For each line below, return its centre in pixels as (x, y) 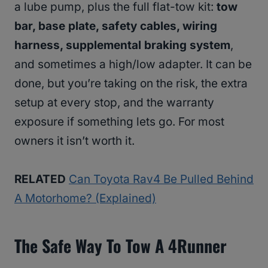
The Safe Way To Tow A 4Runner (121, 246)
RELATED (40, 179)
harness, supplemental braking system (122, 45)
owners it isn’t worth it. (74, 141)
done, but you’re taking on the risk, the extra (131, 84)
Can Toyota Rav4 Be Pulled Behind (161, 179)
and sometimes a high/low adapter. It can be (133, 65)
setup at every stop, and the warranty (114, 103)
